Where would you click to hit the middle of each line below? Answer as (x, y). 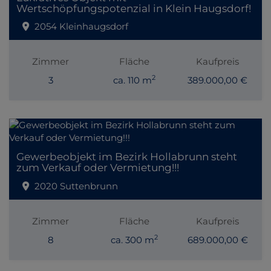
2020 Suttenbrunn (76, 186)
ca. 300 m (132, 240)
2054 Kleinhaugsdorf (81, 26)
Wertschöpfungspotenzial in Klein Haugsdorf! (134, 8)
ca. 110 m (132, 80)
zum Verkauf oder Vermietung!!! (98, 168)
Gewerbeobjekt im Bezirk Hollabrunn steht (127, 157)
